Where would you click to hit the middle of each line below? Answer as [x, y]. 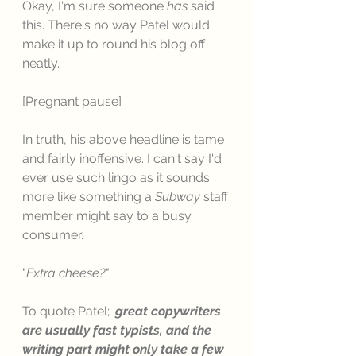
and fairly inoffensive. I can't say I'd [124, 159]
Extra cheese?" [68, 273]
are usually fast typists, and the [118, 330]
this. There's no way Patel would [118, 25]
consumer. [54, 235]
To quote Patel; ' [69, 311]
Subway [178, 197]
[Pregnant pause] [72, 101]
